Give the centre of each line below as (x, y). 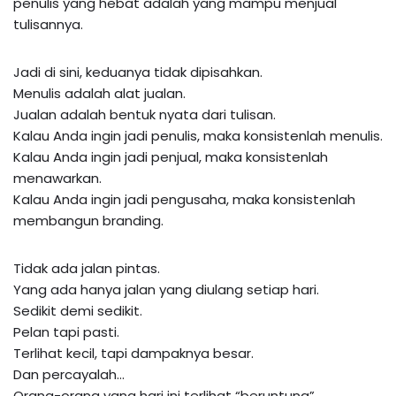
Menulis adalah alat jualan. (99, 93)
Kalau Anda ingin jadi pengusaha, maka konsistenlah (184, 199)
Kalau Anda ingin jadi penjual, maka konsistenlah (171, 156)
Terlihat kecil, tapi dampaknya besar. (133, 353)
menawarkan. (57, 178)
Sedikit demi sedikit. (78, 310)
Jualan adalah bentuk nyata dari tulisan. (145, 114)
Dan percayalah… (69, 374)
